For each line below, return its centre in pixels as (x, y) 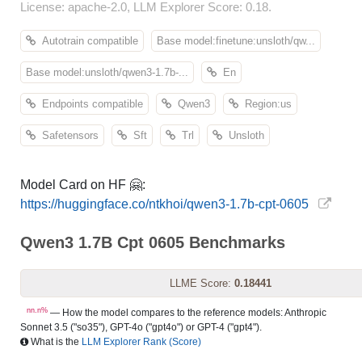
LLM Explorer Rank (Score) (141, 342)
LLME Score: (202, 283)
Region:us (265, 104)
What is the (55, 342)
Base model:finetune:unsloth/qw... (236, 41)
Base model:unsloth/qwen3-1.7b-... (107, 72)
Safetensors (67, 135)
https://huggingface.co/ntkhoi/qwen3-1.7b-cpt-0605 (164, 204)
